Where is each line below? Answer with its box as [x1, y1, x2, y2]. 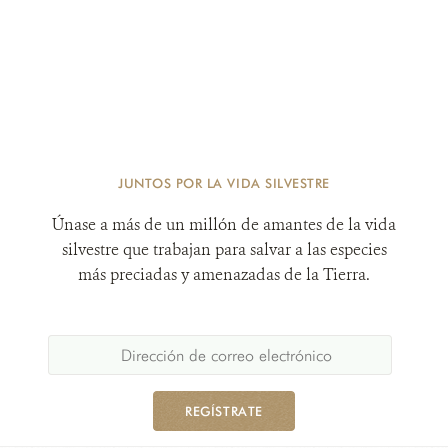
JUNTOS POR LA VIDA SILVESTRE [118, 175, 330, 191]
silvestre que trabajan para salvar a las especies [61, 239, 387, 260]
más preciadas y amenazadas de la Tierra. [78, 264, 370, 285]
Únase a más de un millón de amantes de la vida [52, 214, 396, 235]
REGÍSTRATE [185, 403, 263, 419]
